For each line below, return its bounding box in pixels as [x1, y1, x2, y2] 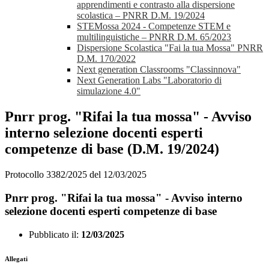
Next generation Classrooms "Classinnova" [77, 64, 241, 75]
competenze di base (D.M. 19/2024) [5, 141, 219, 157]
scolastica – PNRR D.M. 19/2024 [77, 10, 205, 21]
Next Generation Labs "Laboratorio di [77, 75, 222, 86]
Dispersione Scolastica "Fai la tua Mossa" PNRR [77, 43, 263, 53]
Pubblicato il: [29, 229, 79, 240]
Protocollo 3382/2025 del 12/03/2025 [5, 169, 147, 180]
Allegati [5, 255, 28, 262]
